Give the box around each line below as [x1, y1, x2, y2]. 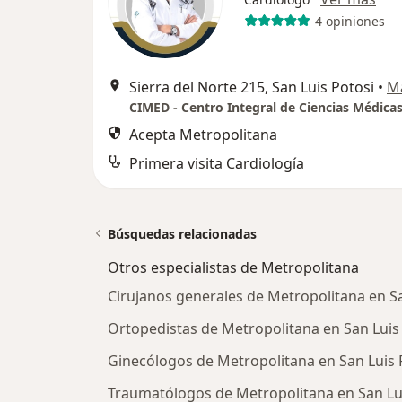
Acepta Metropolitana [129, 125, 277, 144]
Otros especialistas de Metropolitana [108, 258, 359, 277]
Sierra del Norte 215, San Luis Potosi [129, 77, 374, 97]
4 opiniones [314, 12, 385, 30]
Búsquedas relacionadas [108, 225, 257, 242]
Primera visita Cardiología [129, 153, 304, 173]
